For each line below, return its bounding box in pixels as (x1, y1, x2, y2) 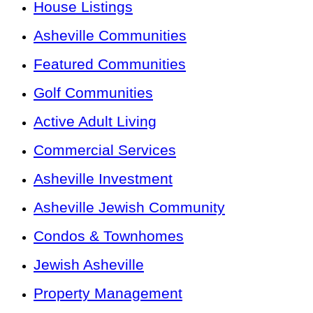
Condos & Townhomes (34, 228, 184, 245)
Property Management (34, 285, 182, 302)
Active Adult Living (34, 113, 156, 130)
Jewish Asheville (34, 256, 144, 273)
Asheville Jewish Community (34, 199, 225, 216)
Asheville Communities (34, 27, 187, 44)
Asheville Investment (34, 170, 173, 187)
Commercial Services (34, 142, 176, 159)
